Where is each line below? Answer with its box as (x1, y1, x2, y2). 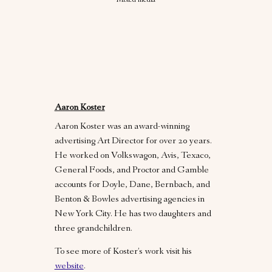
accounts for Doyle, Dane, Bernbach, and (54, 180, 210, 190)
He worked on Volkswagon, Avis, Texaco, (54, 151, 211, 161)
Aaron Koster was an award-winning (54, 121, 189, 132)
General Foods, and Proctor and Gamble (54, 165, 209, 175)
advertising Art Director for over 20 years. (54, 136, 212, 146)
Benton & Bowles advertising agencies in (54, 194, 205, 205)
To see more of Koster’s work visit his (54, 246, 192, 257)
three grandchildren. (54, 223, 132, 234)
